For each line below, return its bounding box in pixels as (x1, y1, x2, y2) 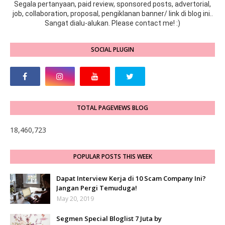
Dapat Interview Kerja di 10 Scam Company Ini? (56, 174, 206, 183)
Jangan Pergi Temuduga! (56, 183, 137, 193)
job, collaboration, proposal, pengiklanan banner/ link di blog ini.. (12, 10, 213, 18)
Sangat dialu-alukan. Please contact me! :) (45, 19, 180, 28)
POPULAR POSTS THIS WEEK (73, 152, 152, 161)
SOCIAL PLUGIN (91, 45, 134, 54)
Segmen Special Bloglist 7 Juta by (56, 214, 162, 223)
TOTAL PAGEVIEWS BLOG (77, 103, 148, 113)
